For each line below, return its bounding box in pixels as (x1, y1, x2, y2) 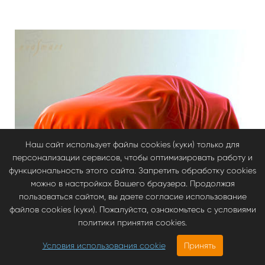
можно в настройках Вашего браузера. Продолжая (30, 179, 235, 188)
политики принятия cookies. (78, 218, 187, 227)
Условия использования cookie (42, 241, 166, 250)
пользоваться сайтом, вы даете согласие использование (18, 192, 247, 201)
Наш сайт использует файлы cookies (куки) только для (25, 140, 240, 149)
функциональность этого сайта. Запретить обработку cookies (9, 166, 256, 175)
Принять (183, 241, 216, 250)
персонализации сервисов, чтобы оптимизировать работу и (12, 153, 253, 162)
